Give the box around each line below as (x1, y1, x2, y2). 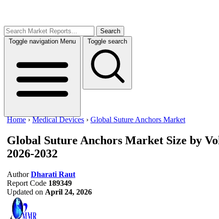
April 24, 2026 (45, 187, 92, 196)
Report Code (7, 178, 46, 187)
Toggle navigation (9, 38, 58, 45)
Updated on (7, 187, 43, 196)
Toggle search (88, 38, 127, 45)
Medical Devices (32, 115, 84, 124)
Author (7, 170, 29, 178)
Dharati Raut (31, 170, 75, 178)
